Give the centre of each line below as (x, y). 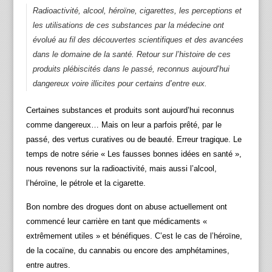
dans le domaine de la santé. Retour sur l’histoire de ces (131, 55)
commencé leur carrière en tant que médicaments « (116, 222)
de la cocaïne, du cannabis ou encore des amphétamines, (127, 251)
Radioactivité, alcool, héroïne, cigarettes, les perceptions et (137, 11)
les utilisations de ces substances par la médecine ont (128, 25)
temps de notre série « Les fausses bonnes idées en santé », (134, 154)
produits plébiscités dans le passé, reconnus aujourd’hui (131, 69)
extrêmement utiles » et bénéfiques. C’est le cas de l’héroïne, (134, 236)
